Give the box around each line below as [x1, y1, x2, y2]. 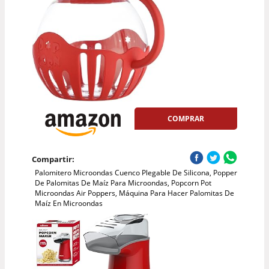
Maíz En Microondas [34, 198, 103, 208]
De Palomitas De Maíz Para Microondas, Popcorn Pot [34, 177, 211, 188]
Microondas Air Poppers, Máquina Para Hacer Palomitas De [34, 187, 234, 198]
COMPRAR [168, 113, 205, 124]
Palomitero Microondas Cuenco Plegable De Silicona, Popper [34, 167, 237, 178]
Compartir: [31, 153, 74, 165]
